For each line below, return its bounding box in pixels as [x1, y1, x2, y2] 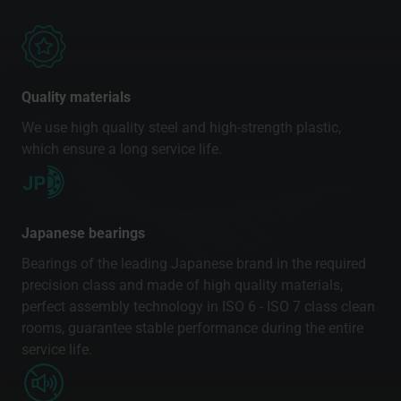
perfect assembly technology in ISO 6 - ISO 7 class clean [21, 297, 375, 315]
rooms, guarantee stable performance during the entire [21, 319, 363, 337]
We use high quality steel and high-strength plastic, [21, 118, 341, 136]
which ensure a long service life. [21, 140, 222, 158]
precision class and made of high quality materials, [21, 276, 343, 294]
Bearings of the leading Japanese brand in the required [21, 254, 366, 272]
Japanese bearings [21, 224, 145, 242]
